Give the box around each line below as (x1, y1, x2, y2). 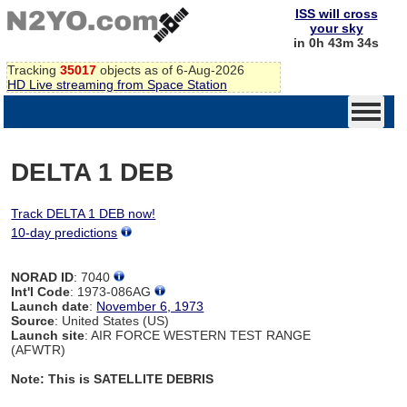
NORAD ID (11, 269, 74, 284)
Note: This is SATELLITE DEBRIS (11, 371, 214, 386)
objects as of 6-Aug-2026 (96, 62, 244, 77)
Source (11, 313, 55, 328)
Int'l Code (11, 283, 71, 299)
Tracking (7, 62, 60, 77)
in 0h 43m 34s (293, 35, 379, 50)
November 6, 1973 (96, 298, 204, 313)
